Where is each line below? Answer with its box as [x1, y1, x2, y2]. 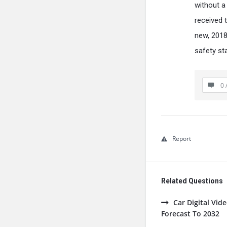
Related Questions [161, 177, 223, 185]
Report [172, 134, 191, 143]
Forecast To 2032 [161, 209, 219, 219]
